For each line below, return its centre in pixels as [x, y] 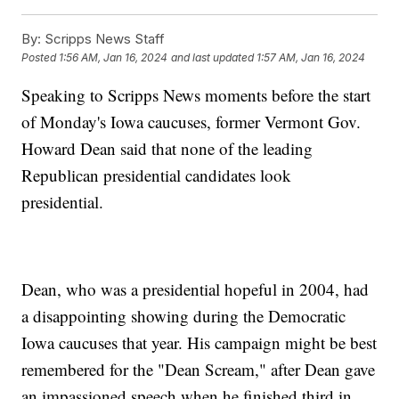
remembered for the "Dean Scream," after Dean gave [199, 369]
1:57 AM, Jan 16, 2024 [311, 58]
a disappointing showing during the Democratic [184, 315]
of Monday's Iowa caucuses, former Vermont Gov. [191, 121]
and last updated [213, 58]
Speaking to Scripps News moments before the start [196, 94]
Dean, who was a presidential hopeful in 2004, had [195, 289]
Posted [41, 58]
